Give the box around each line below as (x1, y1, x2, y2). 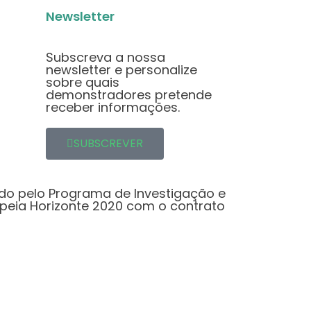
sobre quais (46, 73, 119, 91)
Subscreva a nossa (46, 48, 165, 66)
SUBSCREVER (74, 135, 143, 151)
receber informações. (46, 98, 180, 116)
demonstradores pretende (46, 85, 212, 103)
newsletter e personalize (46, 60, 197, 78)
